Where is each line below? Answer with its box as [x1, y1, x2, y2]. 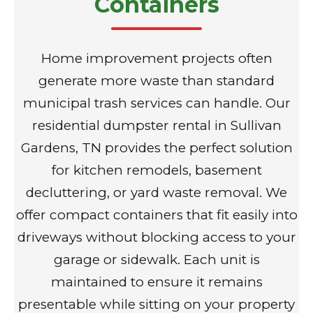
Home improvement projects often [41, 50, 272, 67]
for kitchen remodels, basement [51, 162, 262, 179]
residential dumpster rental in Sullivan [31, 117, 282, 134]
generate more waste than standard [38, 73, 275, 89]
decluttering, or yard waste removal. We [26, 184, 287, 201]
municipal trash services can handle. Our [22, 95, 291, 112]
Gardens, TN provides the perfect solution [20, 140, 293, 156]
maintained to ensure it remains [50, 274, 263, 291]
